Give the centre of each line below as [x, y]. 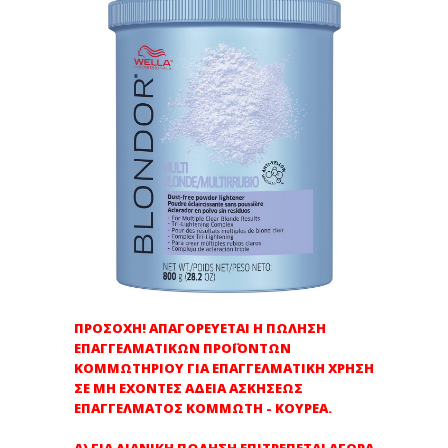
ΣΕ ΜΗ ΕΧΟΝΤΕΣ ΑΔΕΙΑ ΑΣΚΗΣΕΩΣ [188, 388]
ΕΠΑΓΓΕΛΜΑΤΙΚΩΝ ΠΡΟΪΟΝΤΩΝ [182, 348]
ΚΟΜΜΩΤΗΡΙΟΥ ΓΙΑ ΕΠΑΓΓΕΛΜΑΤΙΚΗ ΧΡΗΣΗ [224, 368]
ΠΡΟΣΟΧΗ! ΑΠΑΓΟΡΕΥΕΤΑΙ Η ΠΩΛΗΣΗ [200, 328]
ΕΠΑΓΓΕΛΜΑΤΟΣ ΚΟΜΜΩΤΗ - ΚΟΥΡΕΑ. [203, 408]
